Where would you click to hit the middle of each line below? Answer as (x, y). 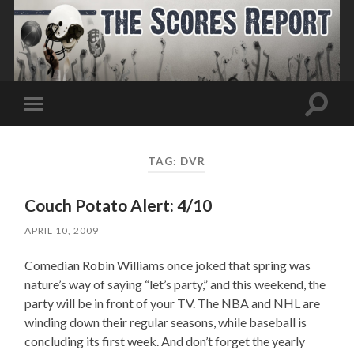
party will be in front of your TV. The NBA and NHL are (173, 303)
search (333, 122)
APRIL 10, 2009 (62, 231)
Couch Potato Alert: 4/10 (119, 205)
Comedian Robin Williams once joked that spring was (168, 265)
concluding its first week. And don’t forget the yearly (165, 341)
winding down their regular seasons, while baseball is (166, 322)
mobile (56, 128)
